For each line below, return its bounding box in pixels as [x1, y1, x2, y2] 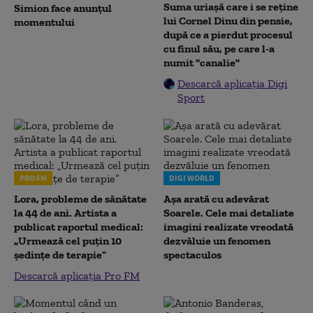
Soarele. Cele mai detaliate [163, 205, 294, 219]
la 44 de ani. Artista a [14, 205, 117, 219]
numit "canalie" [163, 55, 240, 69]
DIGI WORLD [169, 172, 214, 183]
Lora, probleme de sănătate [14, 191, 147, 205]
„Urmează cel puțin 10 [14, 233, 122, 247]
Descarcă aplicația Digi [177, 76, 287, 90]
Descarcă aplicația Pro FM [14, 268, 140, 282]
